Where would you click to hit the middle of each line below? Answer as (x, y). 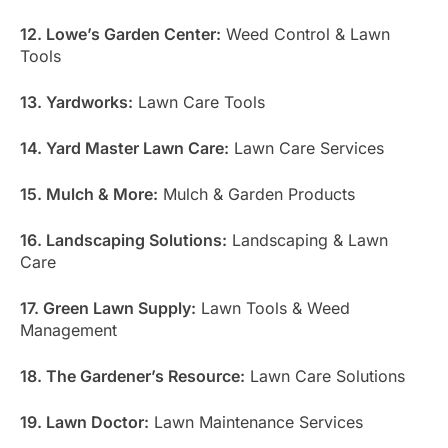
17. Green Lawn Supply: (108, 307)
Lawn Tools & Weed (273, 307)
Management (68, 329)
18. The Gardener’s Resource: (132, 375)
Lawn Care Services (306, 147)
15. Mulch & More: (89, 193)
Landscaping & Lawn (307, 239)
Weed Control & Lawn (305, 33)
